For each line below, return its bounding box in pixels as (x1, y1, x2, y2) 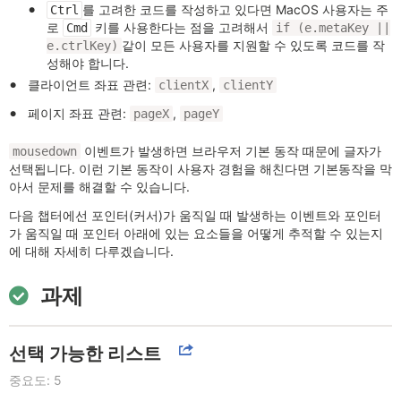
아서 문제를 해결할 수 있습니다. (9, 179, 190, 195)
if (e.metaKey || (276, 21, 390, 36)
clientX (158, 78, 209, 93)
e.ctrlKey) (47, 38, 118, 54)
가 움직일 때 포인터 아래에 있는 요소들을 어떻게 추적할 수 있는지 (9, 226, 383, 242)
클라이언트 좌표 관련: (28, 77, 155, 93)
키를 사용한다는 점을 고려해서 (91, 20, 272, 36)
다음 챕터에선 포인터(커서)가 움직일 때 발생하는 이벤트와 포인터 (9, 208, 381, 224)
